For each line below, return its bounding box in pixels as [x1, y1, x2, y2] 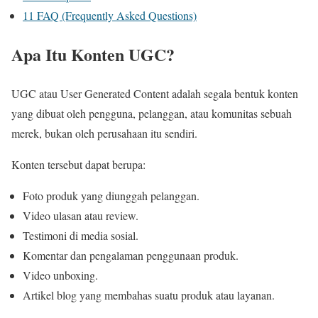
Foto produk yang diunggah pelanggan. [23, 187, 199, 203]
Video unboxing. [23, 267, 98, 283]
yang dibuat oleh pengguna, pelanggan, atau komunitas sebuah [11, 105, 292, 121]
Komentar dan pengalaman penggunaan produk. [23, 247, 238, 263]
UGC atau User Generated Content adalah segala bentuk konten [11, 85, 298, 101]
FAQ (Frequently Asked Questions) [34, 8, 197, 23]
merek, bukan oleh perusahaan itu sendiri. [11, 125, 197, 141]
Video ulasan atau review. [23, 207, 138, 223]
